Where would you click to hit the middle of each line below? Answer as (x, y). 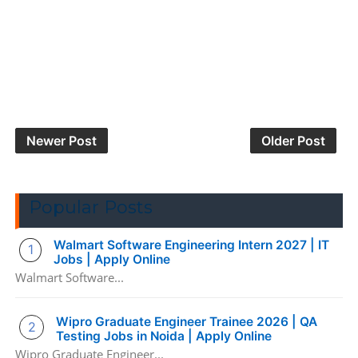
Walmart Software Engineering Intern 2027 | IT (192, 245)
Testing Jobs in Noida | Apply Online (164, 336)
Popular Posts (90, 207)
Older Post (294, 140)
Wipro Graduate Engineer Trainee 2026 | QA (187, 322)
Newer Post (61, 140)
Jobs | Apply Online (112, 259)
